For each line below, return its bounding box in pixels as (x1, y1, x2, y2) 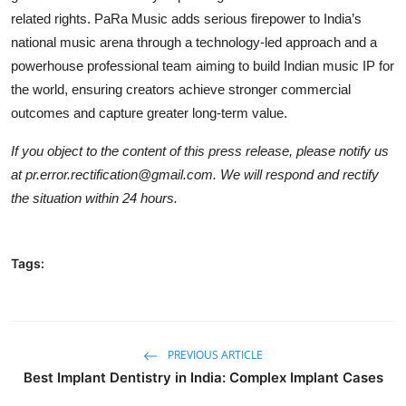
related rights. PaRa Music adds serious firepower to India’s (11, 11, 362, 27)
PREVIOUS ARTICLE (165, 347, 263, 363)
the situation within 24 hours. (11, 190, 178, 207)
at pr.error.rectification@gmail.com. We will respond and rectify (11, 167, 379, 183)
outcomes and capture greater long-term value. (11, 105, 287, 121)
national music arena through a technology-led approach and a (11, 34, 377, 51)
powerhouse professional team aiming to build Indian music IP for (11, 58, 394, 74)
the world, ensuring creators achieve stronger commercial (11, 82, 351, 98)
